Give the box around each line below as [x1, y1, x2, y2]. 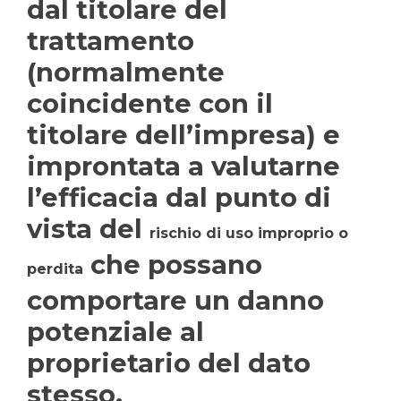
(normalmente [27, 56, 225, 88]
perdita [27, 260, 83, 277]
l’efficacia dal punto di [27, 182, 331, 213]
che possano [83, 249, 262, 280]
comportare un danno [27, 285, 324, 316]
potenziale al [27, 316, 204, 347]
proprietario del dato [27, 347, 311, 379]
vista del [27, 213, 149, 244]
